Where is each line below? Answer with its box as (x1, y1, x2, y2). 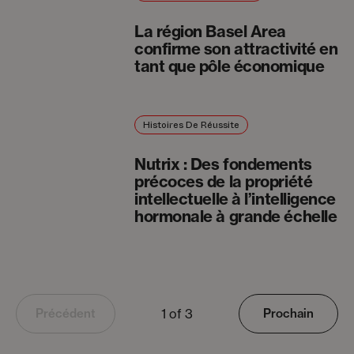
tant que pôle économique (134, 55, 325, 76)
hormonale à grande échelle (134, 205, 337, 226)
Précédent (36, 306, 96, 322)
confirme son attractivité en (134, 38, 338, 58)
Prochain (263, 306, 314, 322)
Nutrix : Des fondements (134, 153, 312, 174)
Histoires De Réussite (142, 119, 239, 131)
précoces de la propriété (134, 171, 313, 191)
